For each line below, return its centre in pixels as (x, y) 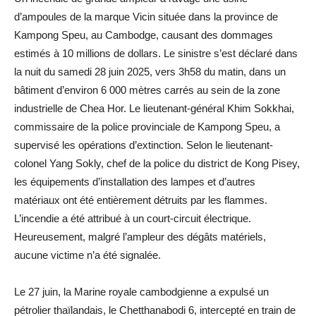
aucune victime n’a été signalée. (87, 255)
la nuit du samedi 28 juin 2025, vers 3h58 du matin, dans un (150, 71)
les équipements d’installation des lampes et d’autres (135, 181)
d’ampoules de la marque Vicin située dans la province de (146, 16)
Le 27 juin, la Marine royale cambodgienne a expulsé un (141, 291)
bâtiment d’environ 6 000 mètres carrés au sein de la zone (147, 90)
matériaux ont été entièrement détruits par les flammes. (141, 200)
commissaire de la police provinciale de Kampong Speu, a (147, 126)
